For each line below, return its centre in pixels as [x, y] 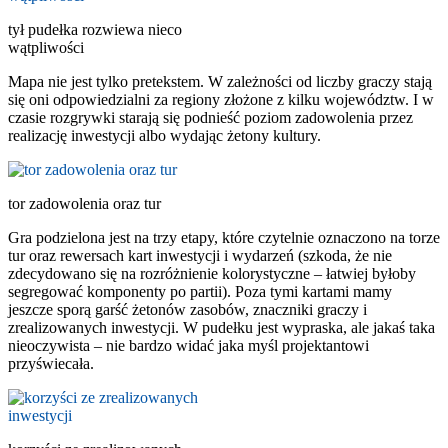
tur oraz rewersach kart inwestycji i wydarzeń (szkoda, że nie [200, 255]
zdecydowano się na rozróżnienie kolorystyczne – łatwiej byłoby [212, 273]
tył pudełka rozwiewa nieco [95, 29]
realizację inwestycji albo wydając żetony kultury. [164, 135]
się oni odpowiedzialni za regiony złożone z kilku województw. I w [221, 99]
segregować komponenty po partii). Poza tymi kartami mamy [200, 291]
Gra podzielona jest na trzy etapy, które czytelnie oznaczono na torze [224, 237]
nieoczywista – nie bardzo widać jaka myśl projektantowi [188, 345]
